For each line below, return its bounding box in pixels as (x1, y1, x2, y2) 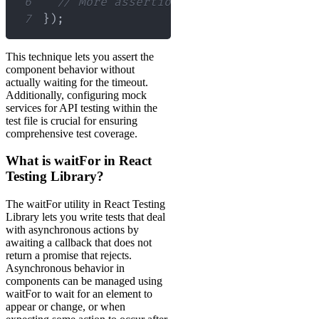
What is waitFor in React (6, 153, 152, 169)
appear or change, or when (6, 300, 125, 313)
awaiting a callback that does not (6, 236, 152, 249)
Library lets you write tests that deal (6, 211, 165, 224)
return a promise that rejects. (6, 249, 132, 262)
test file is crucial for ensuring (6, 114, 137, 127)
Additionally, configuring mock (6, 88, 147, 101)
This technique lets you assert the (6, 50, 154, 63)
